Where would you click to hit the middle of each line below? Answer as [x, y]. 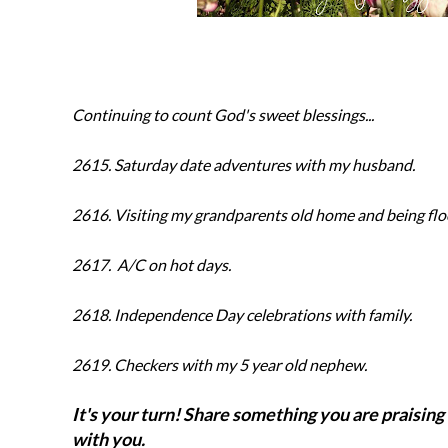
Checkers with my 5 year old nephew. [240, 364]
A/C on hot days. [172, 264]
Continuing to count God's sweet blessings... [223, 114]
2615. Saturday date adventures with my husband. [243, 164]
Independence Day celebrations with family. [263, 314]
